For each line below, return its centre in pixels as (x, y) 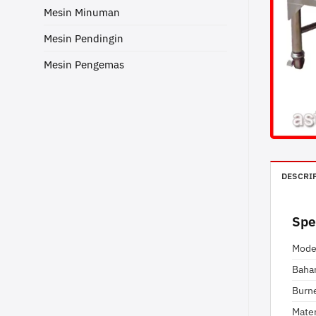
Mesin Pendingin (84, 38)
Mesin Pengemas (84, 65)
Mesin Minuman (82, 12)
